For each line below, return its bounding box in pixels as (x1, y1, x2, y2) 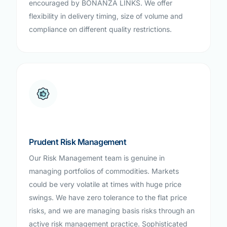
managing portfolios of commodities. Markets (29, 166, 179, 175)
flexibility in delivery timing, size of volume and (29, 11, 183, 20)
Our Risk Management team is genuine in (29, 153, 165, 162)
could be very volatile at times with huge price (29, 179, 182, 188)
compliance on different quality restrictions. (29, 24, 172, 33)
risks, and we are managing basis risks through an (29, 206, 195, 215)
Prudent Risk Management (29, 136, 127, 147)
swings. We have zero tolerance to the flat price (29, 193, 187, 202)
